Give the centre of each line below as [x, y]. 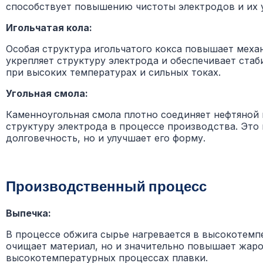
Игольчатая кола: [49, 28]
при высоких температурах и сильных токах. [113, 73]
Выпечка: [28, 213]
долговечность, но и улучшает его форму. [106, 138]
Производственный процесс [106, 186]
